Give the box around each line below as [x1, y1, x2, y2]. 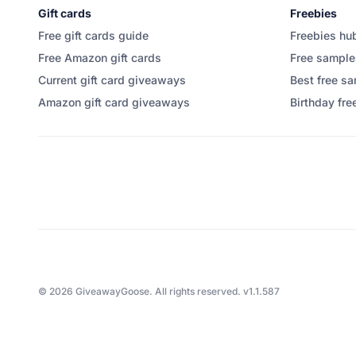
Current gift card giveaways [38, 73, 186, 87]
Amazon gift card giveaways [38, 95, 190, 109]
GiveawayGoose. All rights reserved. [73, 285, 243, 297]
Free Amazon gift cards [38, 51, 161, 64]
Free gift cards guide [38, 29, 149, 42]
